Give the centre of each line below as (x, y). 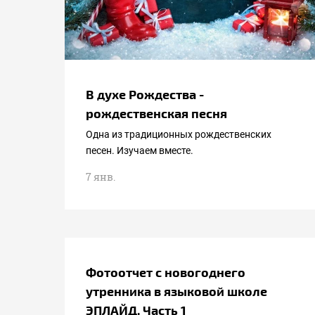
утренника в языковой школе (176, 291)
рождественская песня (156, 113)
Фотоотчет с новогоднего (166, 272)
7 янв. (101, 177)
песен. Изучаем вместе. (140, 150)
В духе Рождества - (145, 94)
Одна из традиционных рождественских (179, 134)
